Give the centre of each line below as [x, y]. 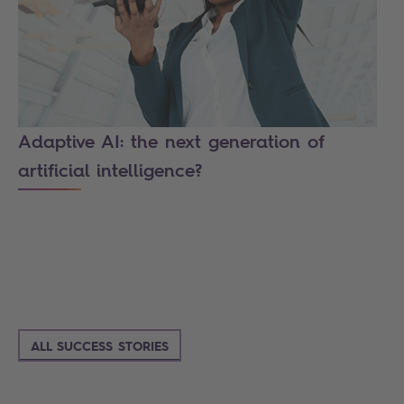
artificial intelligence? [110, 170]
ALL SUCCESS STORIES [100, 346]
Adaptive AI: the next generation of [171, 142]
